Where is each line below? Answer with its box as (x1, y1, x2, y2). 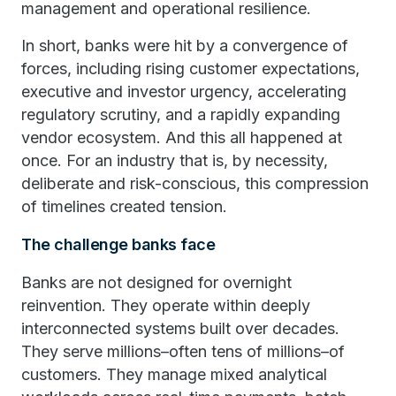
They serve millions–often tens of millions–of (21, 342, 345, 361)
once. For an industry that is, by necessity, (21, 151, 328, 170)
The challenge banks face (21, 235, 215, 254)
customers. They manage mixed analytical (21, 365, 327, 384)
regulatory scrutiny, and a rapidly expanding (21, 105, 340, 124)
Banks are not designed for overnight (21, 273, 292, 292)
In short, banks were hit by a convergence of (21, 36, 348, 55)
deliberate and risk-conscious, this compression (21, 174, 369, 193)
